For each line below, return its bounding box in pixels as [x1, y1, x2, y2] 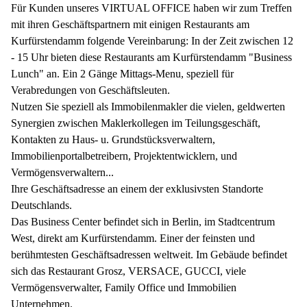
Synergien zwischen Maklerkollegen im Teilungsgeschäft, [11, 116, 260, 129]
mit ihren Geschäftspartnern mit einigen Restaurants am [11, 18, 249, 30]
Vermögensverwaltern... [11, 166, 114, 178]
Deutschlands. [11, 199, 72, 211]
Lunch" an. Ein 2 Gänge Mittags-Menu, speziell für [11, 67, 234, 79]
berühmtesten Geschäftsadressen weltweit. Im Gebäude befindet [11, 248, 287, 260]
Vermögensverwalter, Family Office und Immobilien [11, 281, 236, 293]
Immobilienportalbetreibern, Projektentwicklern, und [11, 149, 237, 162]
